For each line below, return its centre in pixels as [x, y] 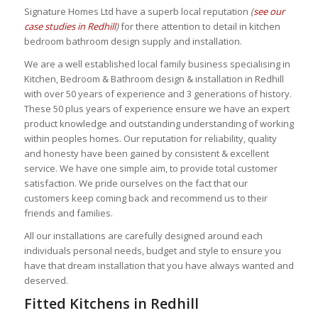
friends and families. [68, 213]
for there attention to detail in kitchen [199, 26]
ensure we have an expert [231, 109]
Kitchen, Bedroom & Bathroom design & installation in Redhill [154, 79]
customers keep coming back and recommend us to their [146, 198]
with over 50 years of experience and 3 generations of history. [158, 94]
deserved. [46, 281]
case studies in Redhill [70, 26]
